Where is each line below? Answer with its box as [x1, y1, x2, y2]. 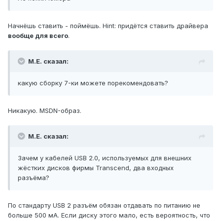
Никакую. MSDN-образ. [8, 107, 81, 115]
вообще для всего [8, 32, 68, 40]
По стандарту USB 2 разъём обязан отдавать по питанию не [8, 201, 200, 210]
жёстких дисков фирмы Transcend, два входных [18, 164, 174, 172]
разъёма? [18, 174, 49, 182]
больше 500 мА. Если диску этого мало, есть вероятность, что [8, 211, 210, 220]
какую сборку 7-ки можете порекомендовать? [18, 79, 168, 87]
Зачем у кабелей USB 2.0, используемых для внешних [18, 154, 191, 162]
